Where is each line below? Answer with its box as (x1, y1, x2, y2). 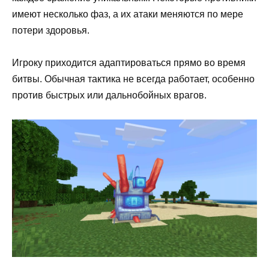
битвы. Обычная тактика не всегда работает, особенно (12, 73, 255, 84)
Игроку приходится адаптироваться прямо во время (12, 57, 246, 68)
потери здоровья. (12, 25, 89, 35)
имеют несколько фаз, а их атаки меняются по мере (12, 8, 243, 19)
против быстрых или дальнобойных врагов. (12, 89, 207, 100)
